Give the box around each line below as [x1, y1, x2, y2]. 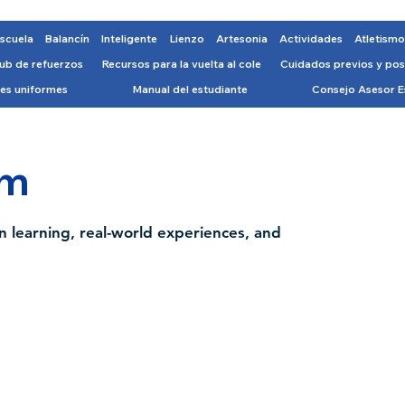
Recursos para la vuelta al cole [101, 57, 261, 71]
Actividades [279, 32, 344, 46]
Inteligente [101, 32, 158, 46]
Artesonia [215, 32, 268, 46]
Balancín [45, 32, 90, 46]
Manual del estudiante [132, 82, 248, 97]
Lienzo [169, 32, 204, 46]
